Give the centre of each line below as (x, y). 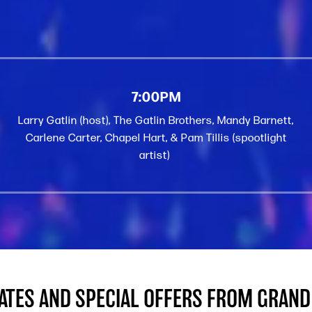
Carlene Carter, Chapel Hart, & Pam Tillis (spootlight (156, 138)
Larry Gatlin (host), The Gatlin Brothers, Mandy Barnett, (156, 120)
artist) (156, 155)
